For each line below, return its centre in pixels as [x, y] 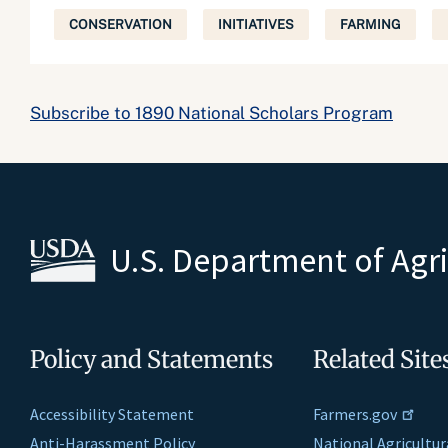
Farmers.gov [355, 414]
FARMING [370, 24]
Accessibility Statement [112, 414]
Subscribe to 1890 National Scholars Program [211, 113]
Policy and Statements [151, 359]
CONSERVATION [120, 24]
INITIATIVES [256, 24]
